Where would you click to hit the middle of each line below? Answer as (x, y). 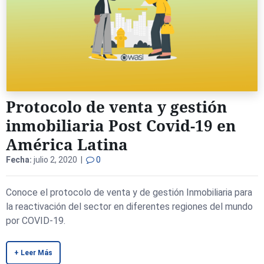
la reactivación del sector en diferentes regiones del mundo (129, 207)
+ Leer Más (33, 253)
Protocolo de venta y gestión (116, 107)
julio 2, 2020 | (59, 160)
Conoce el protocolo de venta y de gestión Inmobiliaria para (129, 192)
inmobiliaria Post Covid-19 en (121, 126)
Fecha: (19, 160)
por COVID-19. (36, 221)
